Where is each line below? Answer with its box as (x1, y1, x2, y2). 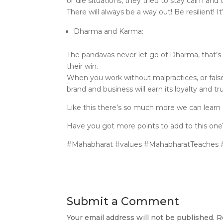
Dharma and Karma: (74, 27, 146, 36)
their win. (67, 62, 99, 71)
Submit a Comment (67, 195, 180, 209)
